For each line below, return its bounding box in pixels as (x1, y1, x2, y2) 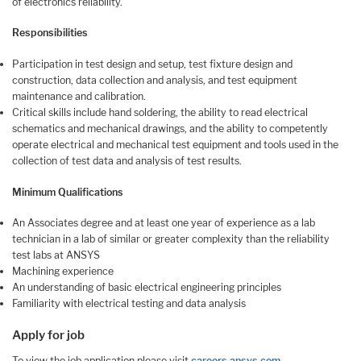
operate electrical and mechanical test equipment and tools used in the (12, 139, 338, 151)
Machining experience (12, 265, 114, 278)
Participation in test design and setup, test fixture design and (12, 58, 293, 71)
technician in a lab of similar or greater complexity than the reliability (12, 233, 330, 246)
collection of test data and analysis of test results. (12, 155, 242, 168)
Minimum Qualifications (12, 185, 126, 198)
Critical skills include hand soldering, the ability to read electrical (12, 106, 308, 119)
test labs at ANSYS (12, 249, 100, 262)
